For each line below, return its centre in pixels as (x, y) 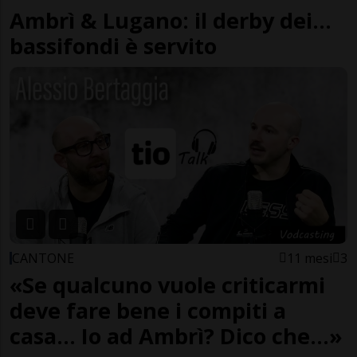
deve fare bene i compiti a (148, 311)
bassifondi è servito (113, 45)
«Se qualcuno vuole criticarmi (167, 285)
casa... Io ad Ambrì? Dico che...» (176, 336)
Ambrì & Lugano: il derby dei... (171, 20)
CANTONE (43, 259)
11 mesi (310, 259)
